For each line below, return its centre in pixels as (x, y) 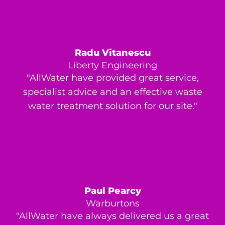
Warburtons (113, 204)
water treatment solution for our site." (113, 106)
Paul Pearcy (113, 191)
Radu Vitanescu (113, 53)
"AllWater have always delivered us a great (113, 216)
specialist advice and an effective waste (113, 92)
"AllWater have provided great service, (113, 78)
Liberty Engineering (113, 66)
